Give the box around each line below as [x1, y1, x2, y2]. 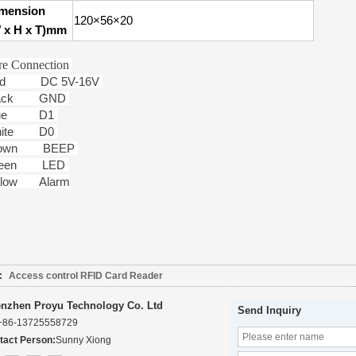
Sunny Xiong [56, 335, 111, 346]
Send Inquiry [238, 304, 301, 316]
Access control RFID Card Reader [9, 270, 163, 281]
